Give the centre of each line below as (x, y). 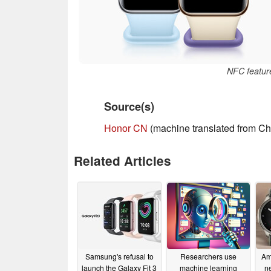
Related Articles (122, 160)
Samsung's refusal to (119, 256)
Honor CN (126, 128)
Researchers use (208, 256)
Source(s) (129, 106)
